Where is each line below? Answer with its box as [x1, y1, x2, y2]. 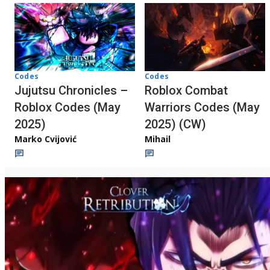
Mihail [145, 133, 171, 145]
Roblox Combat [145, 83, 228, 98]
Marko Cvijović [14, 133, 77, 145]
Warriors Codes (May [145, 99, 260, 115]
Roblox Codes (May [14, 99, 121, 115]
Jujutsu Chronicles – [14, 83, 128, 98]
